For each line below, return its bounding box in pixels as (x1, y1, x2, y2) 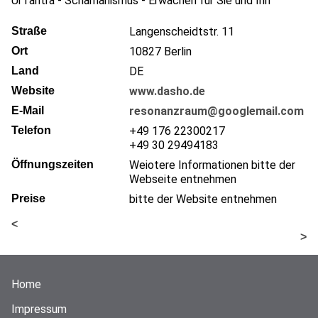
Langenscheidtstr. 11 (129, 24, 234, 38)
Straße (11, 24, 47, 37)
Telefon (11, 124, 51, 136)
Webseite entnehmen (129, 172, 236, 186)
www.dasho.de (129, 84, 205, 98)
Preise (11, 192, 45, 204)
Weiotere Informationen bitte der (129, 158, 295, 172)
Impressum (11, 302, 67, 316)
